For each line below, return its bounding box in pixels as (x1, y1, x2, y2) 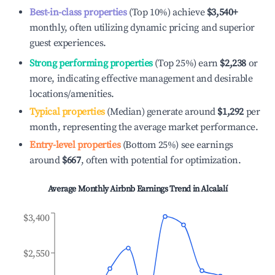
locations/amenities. (29, 88, 114, 100)
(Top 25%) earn (152, 57, 218, 69)
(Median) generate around (104, 106, 215, 118)
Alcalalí (201, 184, 228, 195)
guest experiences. (29, 37, 106, 49)
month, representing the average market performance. (29, 121, 258, 133)
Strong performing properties (29, 57, 153, 69)
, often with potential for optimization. (80, 154, 241, 166)
